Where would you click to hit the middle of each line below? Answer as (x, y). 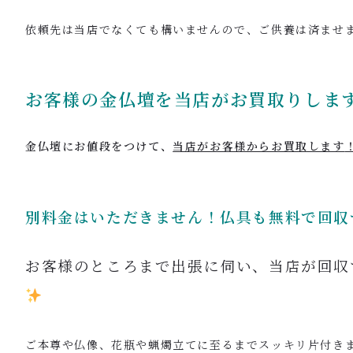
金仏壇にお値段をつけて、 (99, 145)
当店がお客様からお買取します (259, 145)
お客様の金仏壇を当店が (128, 98)
